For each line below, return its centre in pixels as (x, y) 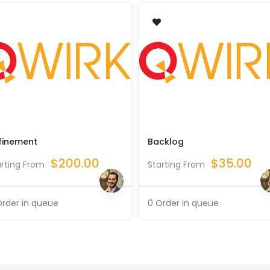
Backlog (166, 141)
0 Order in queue (183, 203)
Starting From (176, 164)
